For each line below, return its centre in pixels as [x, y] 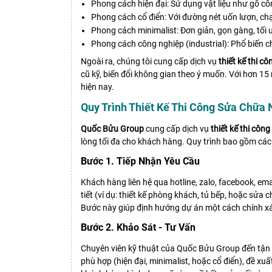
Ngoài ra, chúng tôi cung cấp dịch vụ [150, 62]
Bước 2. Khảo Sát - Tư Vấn [138, 228]
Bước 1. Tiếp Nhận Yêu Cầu [140, 161]
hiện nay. [97, 87]
